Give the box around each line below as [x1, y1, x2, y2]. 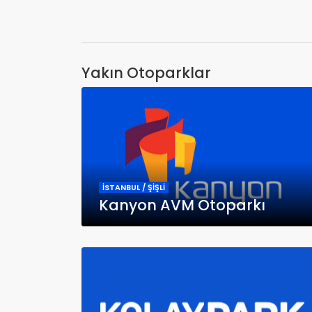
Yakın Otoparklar [81, 62, 211, 83]
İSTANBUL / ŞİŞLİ [102, 181, 165, 193]
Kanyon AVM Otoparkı [99, 194, 265, 215]
